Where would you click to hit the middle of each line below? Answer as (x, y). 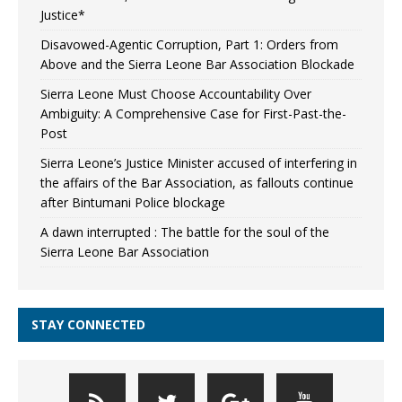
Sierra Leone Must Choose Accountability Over (176, 93)
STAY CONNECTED (88, 324)
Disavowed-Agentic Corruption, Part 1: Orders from (189, 44)
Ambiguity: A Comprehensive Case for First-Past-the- (193, 113)
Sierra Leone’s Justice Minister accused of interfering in (199, 162)
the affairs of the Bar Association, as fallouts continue (197, 182)
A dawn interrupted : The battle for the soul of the (185, 232)
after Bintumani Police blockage (133, 202)
